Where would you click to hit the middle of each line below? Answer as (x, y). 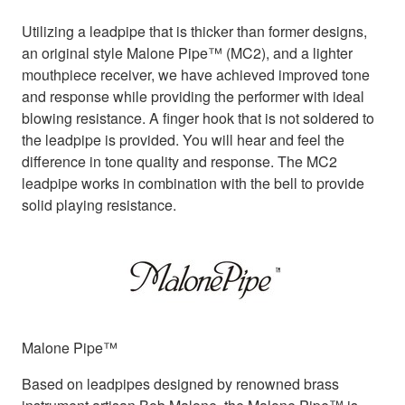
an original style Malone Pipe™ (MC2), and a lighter (187, 53)
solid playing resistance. (99, 205)
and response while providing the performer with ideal (193, 97)
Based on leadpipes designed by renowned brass (180, 384)
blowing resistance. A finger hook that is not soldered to (198, 118)
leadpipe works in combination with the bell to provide (193, 184)
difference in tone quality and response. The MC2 (179, 162)
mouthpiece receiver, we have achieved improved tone (196, 75)
